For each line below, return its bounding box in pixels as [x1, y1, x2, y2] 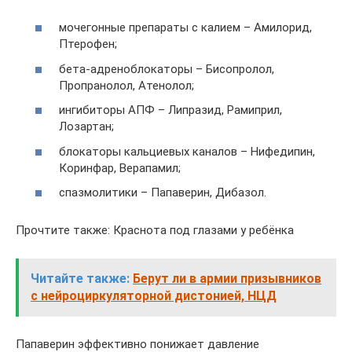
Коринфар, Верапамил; [59, 160, 181, 175]
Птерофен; [59, 37, 117, 51]
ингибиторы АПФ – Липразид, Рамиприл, [59, 103, 282, 117]
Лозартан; [59, 119, 114, 134]
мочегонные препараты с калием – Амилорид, [59, 20, 312, 35]
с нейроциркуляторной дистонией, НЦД [31, 288, 277, 303]
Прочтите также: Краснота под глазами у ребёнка [16, 223, 294, 237]
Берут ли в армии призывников [133, 271, 321, 286]
